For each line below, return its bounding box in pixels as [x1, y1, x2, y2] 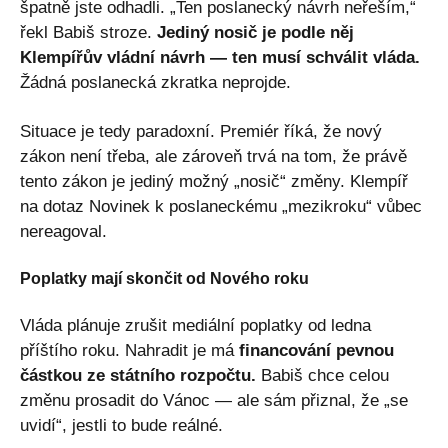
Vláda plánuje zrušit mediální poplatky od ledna [20, 315, 371, 335]
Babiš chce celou [256, 365, 389, 385]
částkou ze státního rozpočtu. [20, 365, 256, 385]
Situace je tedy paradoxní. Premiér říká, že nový [20, 121, 382, 141]
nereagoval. [20, 221, 107, 241]
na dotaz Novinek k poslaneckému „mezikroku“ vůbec [20, 196, 422, 216]
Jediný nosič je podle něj [157, 22, 354, 42]
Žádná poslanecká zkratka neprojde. [20, 72, 291, 92]
